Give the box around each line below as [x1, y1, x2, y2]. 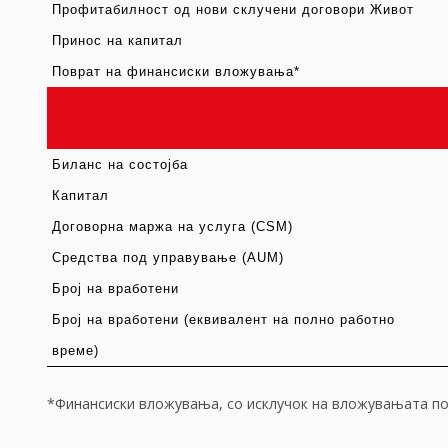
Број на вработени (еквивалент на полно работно [51, 313, 395, 328]
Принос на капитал [51, 34, 183, 49]
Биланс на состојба [51, 158, 188, 173]
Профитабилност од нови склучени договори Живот [51, 3, 414, 18]
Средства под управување [51, 251, 237, 266]
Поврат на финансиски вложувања [51, 65, 294, 80]
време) [51, 344, 99, 359]
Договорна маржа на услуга [51, 220, 251, 235]
